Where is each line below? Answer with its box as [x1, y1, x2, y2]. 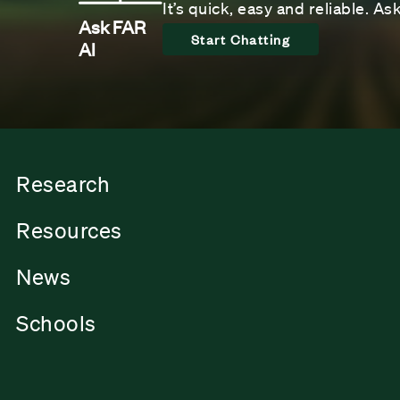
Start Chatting [191, 29, 290, 48]
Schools [16, 311, 96, 337]
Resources [16, 218, 122, 244]
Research [16, 171, 110, 197]
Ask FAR [79, 13, 146, 38]
